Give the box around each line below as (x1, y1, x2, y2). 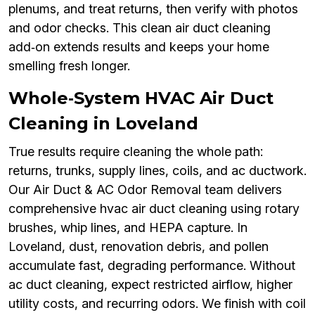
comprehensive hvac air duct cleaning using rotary (8, 201, 300, 217)
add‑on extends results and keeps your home (8, 39, 269, 55)
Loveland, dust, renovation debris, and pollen (8, 239, 269, 255)
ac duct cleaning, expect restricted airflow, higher (8, 277, 292, 292)
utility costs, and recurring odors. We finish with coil (8, 296, 306, 311)
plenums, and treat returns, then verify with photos (8, 1, 298, 17)
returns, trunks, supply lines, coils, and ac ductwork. (8, 163, 307, 179)
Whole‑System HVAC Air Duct (8, 88, 274, 109)
